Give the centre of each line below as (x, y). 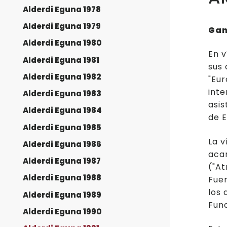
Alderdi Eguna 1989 (62, 195)
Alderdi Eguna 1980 (62, 43)
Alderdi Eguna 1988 (62, 178)
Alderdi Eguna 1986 (62, 144)
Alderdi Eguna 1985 (62, 127)
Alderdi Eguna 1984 (62, 110)
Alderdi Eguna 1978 (62, 9)
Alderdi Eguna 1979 (62, 26)
